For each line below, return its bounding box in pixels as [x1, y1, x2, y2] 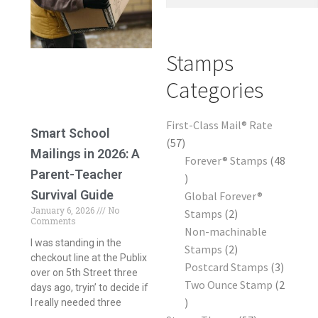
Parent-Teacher [30, 167, 123, 182]
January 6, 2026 [30, 204, 97, 216]
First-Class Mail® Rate [166, 117, 273, 132]
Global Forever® [184, 188, 263, 203]
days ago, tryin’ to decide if [30, 282, 148, 294]
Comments [30, 215, 76, 227]
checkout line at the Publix [30, 252, 147, 264]
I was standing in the [30, 237, 121, 249]
